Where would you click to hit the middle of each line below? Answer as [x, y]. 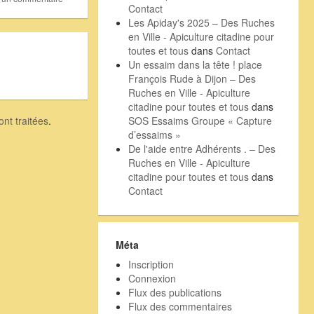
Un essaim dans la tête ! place [195, 64]
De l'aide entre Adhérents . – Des [202, 148]
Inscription [151, 264]
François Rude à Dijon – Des [192, 78]
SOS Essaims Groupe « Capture [200, 120]
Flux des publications [175, 292]
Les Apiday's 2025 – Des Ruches [201, 22]
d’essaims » [154, 134]
